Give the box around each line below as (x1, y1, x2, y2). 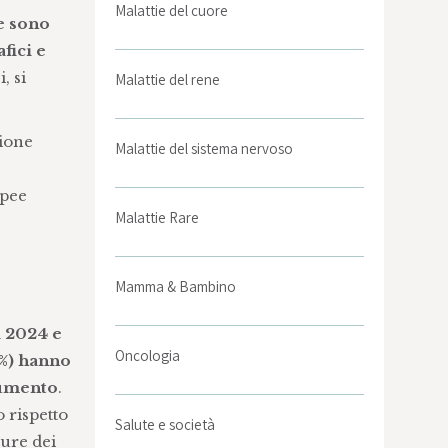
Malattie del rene (115, 70, 221, 89)
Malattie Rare (115, 208, 200, 227)
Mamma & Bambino (115, 277, 237, 296)
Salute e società (115, 415, 216, 434)
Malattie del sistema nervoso (115, 139, 294, 158)
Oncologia (115, 346, 181, 365)
